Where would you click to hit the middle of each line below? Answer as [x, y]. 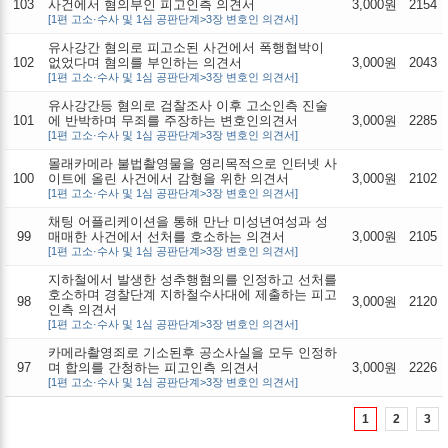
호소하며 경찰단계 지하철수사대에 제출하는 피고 [192, 294]
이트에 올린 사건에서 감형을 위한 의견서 [168, 178]
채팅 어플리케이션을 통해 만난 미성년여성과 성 [188, 221]
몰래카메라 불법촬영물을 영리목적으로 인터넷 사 [192, 163]
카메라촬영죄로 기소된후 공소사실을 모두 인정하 [192, 352]
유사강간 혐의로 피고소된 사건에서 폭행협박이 [186, 47]
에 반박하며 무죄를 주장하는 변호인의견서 [173, 120]
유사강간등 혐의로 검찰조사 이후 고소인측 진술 [188, 105]
